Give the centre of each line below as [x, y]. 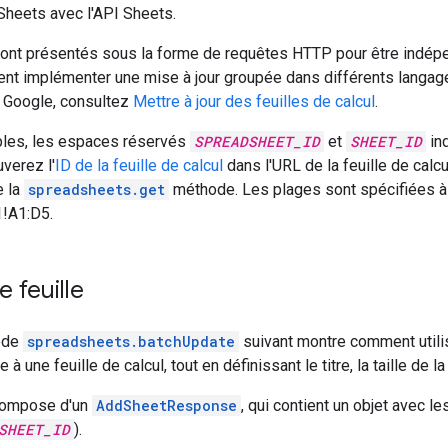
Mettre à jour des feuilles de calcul [254, 101]
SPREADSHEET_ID [257, 141]
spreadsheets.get [96, 189]
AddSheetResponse [166, 405]
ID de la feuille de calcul [139, 165]
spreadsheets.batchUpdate [131, 341]
